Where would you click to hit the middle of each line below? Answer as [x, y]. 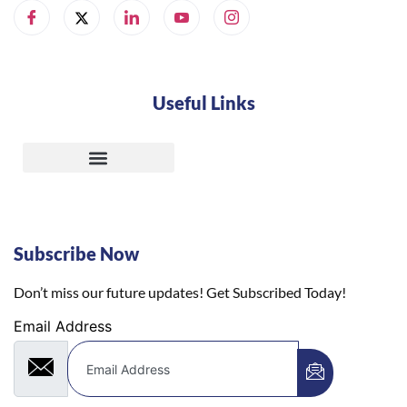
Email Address [63, 327]
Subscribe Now [76, 254]
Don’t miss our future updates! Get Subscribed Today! [180, 293]
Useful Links [203, 103]
